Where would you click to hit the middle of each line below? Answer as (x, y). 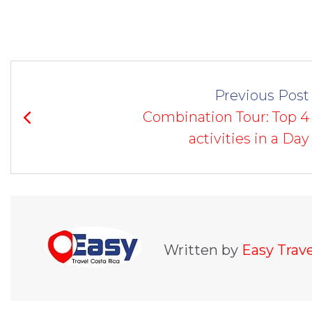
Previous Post (262, 95)
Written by (203, 250)
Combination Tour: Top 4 (226, 117)
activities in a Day (249, 138)
